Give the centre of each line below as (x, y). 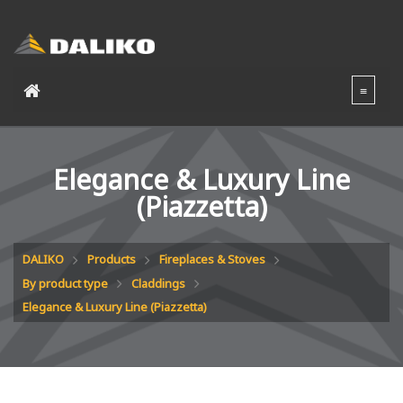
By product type (65, 283)
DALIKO (43, 260)
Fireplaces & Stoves (212, 260)
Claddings (158, 283)
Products (112, 260)
